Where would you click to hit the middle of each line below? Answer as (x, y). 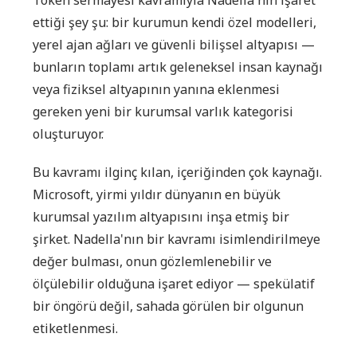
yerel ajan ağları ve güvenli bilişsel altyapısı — (174, 44)
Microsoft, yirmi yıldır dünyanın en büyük (157, 194)
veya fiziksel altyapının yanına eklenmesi (156, 89)
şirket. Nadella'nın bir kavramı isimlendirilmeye (177, 239)
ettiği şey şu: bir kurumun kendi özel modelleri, (175, 22)
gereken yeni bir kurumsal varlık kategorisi (163, 111)
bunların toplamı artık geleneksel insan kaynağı (178, 67)
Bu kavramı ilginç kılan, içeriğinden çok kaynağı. (177, 172)
